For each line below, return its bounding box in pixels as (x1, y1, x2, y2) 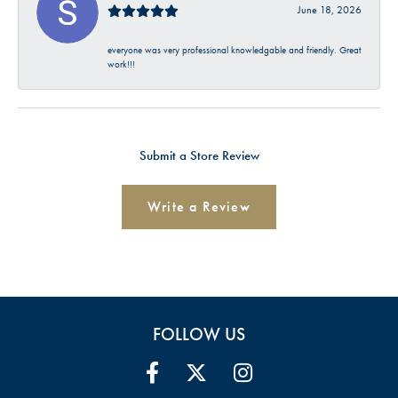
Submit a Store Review (139, 147, 259, 165)
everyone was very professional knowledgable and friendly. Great (107, 44, 361, 57)
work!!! (107, 58, 135, 71)
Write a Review (147, 197, 251, 217)
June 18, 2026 (298, 4, 362, 17)
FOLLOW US (153, 322, 245, 346)
